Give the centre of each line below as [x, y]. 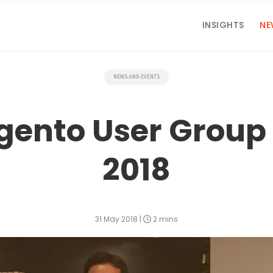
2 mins [165, 219]
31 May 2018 [117, 219]
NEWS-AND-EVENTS [136, 77]
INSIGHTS [223, 25]
